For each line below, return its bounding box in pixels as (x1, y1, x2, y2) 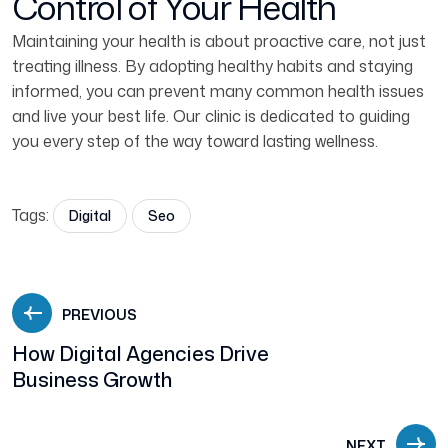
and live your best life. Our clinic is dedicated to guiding (12, 105, 410, 128)
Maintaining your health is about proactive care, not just (12, 30, 426, 53)
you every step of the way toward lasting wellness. (12, 130, 378, 153)
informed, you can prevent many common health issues (12, 80, 424, 103)
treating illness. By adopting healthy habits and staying (12, 55, 413, 78)
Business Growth (12, 365, 172, 394)
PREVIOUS (62, 305, 137, 325)
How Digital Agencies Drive (12, 339, 269, 368)
